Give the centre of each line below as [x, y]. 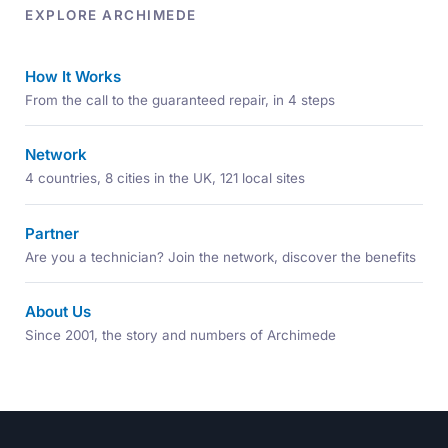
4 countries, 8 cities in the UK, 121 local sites [165, 178]
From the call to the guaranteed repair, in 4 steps [180, 99]
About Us [58, 312]
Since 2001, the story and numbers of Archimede [181, 335]
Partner [52, 233]
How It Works [73, 76]
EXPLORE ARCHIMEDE [111, 14]
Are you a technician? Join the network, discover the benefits [221, 256]
